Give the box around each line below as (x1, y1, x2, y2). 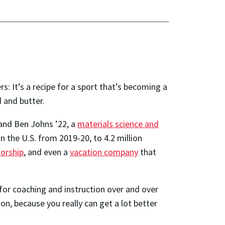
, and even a (24, 146, 70, 158)
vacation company (70, 146, 138, 158)
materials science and (77, 118, 159, 130)
